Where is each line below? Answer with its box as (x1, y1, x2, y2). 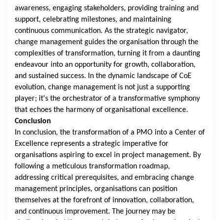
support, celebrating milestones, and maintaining (15, 16, 171, 24)
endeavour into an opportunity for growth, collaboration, (15, 61, 195, 69)
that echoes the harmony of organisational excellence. (15, 106, 188, 114)
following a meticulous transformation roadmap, (15, 163, 170, 171)
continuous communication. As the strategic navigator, (15, 27, 188, 35)
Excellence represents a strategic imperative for (15, 140, 168, 148)
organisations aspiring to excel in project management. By (15, 151, 201, 160)
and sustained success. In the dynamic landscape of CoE (15, 72, 192, 81)
